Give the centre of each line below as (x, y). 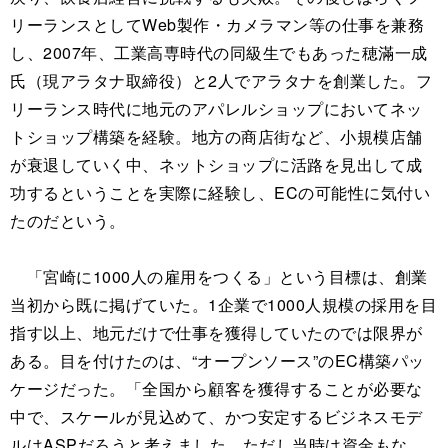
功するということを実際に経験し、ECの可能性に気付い (220, 193)
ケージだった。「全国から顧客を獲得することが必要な (216, 389)
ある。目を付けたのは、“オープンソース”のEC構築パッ (217, 361)
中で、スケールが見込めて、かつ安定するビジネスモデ (216, 417)
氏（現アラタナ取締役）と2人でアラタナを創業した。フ (221, 81)
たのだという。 (68, 221)
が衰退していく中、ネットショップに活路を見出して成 (216, 165)
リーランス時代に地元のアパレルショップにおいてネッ (216, 109)
